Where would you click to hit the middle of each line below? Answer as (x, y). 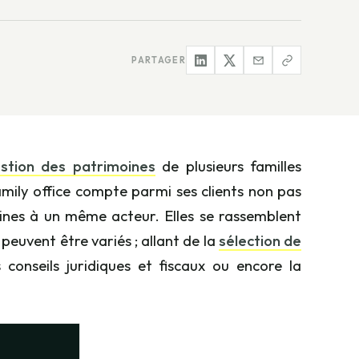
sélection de (260, 240)
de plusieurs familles (228, 166)
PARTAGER (159, 60)
